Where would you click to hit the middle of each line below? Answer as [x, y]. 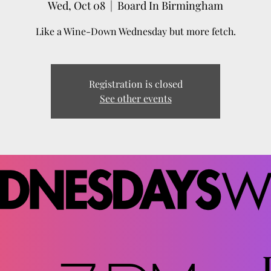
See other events [135, 98]
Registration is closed [135, 84]
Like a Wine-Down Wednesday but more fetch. [135, 31]
